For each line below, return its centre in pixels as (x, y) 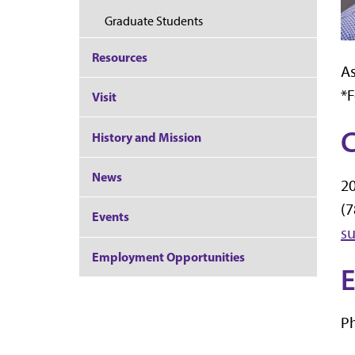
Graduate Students (154, 21)
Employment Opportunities (168, 256)
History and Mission (147, 137)
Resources (120, 57)
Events (111, 217)
